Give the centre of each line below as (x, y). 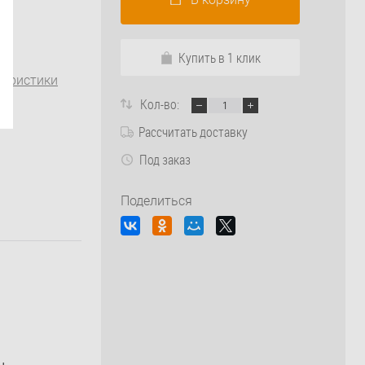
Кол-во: (161, 103)
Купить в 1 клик (220, 57)
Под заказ (165, 160)
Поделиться (156, 201)
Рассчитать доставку (193, 132)
